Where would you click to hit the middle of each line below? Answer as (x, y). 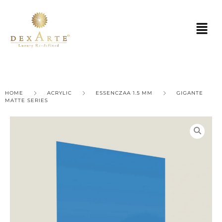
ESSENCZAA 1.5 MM (124, 93)
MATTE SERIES (27, 100)
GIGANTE (190, 93)
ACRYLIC (59, 93)
